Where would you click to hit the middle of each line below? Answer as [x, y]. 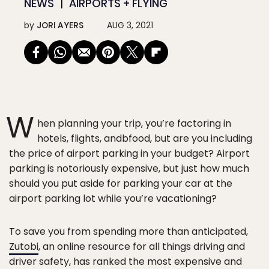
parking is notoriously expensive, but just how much [129, 168]
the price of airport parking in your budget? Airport [129, 153]
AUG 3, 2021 [130, 25]
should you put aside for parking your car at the [121, 183]
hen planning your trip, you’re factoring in [134, 123]
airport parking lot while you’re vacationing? [113, 198]
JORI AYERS [60, 25]
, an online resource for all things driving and [142, 246]
